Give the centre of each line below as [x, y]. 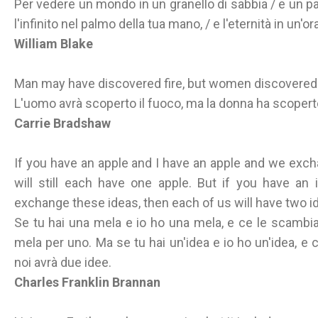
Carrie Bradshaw [62, 123]
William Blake [54, 44]
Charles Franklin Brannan [87, 282]
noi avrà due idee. [63, 262]
